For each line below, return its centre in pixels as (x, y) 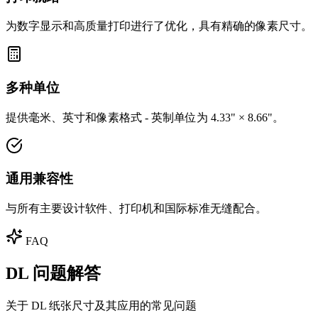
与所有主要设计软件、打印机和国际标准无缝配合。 (136, 209)
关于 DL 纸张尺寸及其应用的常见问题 (101, 306)
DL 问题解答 (53, 274)
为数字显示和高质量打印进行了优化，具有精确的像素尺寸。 (159, 26)
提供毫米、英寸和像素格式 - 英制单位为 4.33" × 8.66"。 (145, 117)
